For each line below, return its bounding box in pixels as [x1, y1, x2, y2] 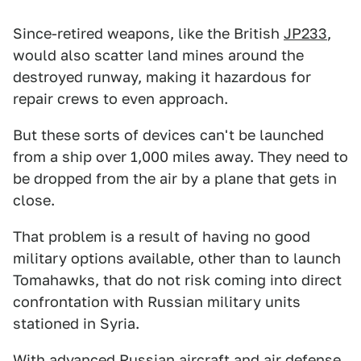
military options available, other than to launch [13, 250, 341, 267]
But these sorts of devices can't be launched [13, 127, 324, 143]
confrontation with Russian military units [13, 293, 301, 310]
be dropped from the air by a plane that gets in [13, 170, 337, 187]
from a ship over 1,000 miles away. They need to [13, 148, 348, 165]
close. [13, 192, 55, 209]
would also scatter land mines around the [13, 47, 304, 64]
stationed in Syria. [13, 315, 139, 332]
